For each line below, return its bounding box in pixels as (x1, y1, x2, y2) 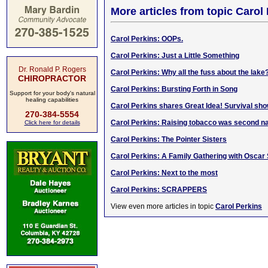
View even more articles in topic (111, 202, 215, 211)
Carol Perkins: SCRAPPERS (111, 185, 207, 194)
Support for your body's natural (9, 90, 95, 96)
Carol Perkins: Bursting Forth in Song (111, 85, 237, 93)
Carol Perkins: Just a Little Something (111, 51, 239, 60)
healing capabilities (26, 96, 78, 103)
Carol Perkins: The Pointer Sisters (111, 135, 227, 144)
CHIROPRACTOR (18, 74, 86, 83)
